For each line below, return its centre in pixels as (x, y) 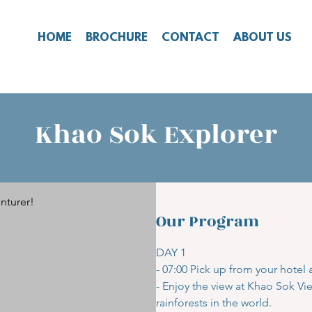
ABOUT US (263, 38)
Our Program (208, 221)
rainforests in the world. (214, 303)
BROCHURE (117, 38)
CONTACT (190, 38)
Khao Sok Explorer (156, 135)
